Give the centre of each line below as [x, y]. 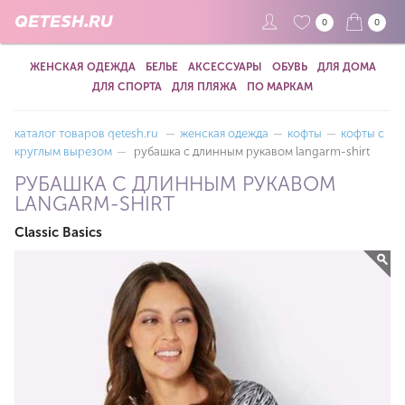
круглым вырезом [63, 151]
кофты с [363, 133]
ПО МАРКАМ [280, 87]
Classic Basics [58, 232]
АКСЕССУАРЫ [225, 67]
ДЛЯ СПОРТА [127, 87]
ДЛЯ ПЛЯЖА [204, 87]
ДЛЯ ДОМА [346, 67]
